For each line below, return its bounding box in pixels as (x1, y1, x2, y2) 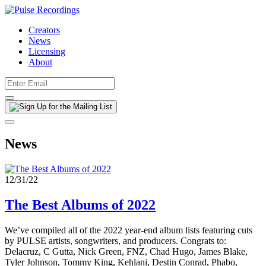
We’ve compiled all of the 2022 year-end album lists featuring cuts (5, 224, 252, 235)
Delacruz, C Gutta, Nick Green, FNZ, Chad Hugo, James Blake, (5, 246, 248, 256)
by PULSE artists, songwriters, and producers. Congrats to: (5, 235, 226, 246)
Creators (28, 25, 60, 35)
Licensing (28, 46, 65, 56)
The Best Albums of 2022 (5, 197, 156, 213)
